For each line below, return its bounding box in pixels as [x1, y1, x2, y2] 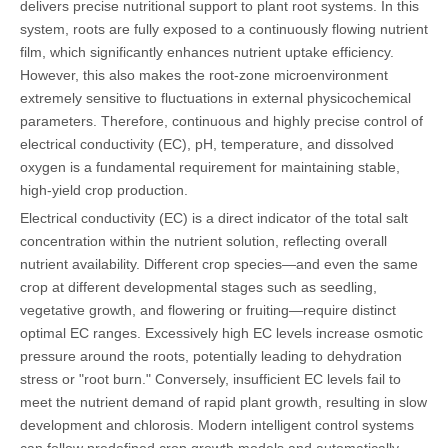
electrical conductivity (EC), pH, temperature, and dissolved [20, 135, 394, 152]
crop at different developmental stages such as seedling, [20, 278, 377, 295]
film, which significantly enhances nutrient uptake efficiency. [20, 43, 394, 60]
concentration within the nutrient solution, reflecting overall [20, 232, 387, 249]
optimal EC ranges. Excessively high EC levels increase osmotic [20, 324, 423, 341]
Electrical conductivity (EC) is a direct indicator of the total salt [20, 209, 408, 226]
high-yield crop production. [20, 181, 188, 198]
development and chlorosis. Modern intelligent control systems [20, 416, 414, 433]
